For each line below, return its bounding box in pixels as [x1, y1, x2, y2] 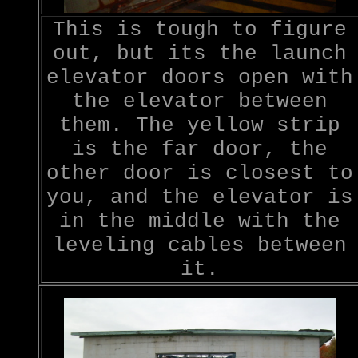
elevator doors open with [46, 66, 353, 89]
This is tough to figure [53, 18, 347, 42]
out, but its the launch [53, 42, 347, 66]
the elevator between [72, 89, 328, 113]
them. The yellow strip [59, 113, 340, 137]
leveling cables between [53, 233, 347, 257]
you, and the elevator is [46, 185, 353, 209]
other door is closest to [46, 161, 353, 185]
